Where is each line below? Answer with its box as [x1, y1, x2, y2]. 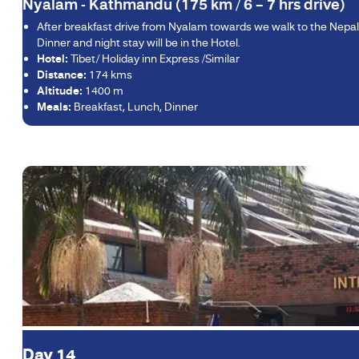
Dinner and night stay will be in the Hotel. [37, 34, 240, 50]
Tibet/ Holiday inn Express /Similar [68, 50, 240, 66]
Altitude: [37, 83, 83, 98]
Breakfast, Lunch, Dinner [71, 99, 198, 114]
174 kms [87, 67, 132, 82]
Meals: [37, 99, 71, 114]
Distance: [37, 67, 87, 82]
